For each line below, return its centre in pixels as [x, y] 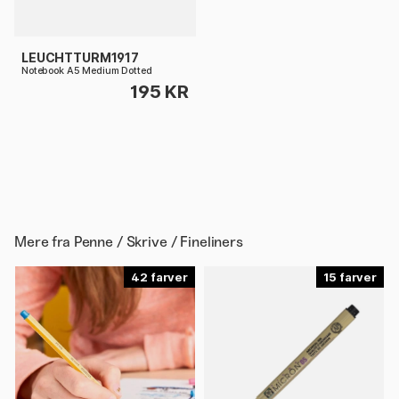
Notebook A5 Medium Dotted [87, 70]
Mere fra [44, 241]
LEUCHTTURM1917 [80, 57]
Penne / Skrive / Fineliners [158, 241]
